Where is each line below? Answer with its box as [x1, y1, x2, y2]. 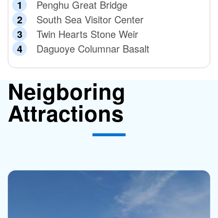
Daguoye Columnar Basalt [36, 41, 149, 55]
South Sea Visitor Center [36, 12, 144, 26]
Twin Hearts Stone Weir [36, 26, 138, 41]
